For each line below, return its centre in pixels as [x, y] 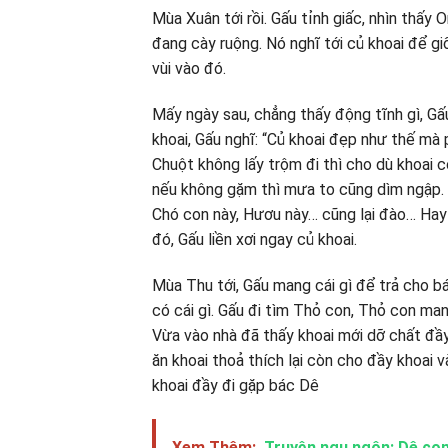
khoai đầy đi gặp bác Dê [235, 385]
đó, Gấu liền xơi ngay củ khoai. [254, 240]
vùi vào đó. [189, 69]
